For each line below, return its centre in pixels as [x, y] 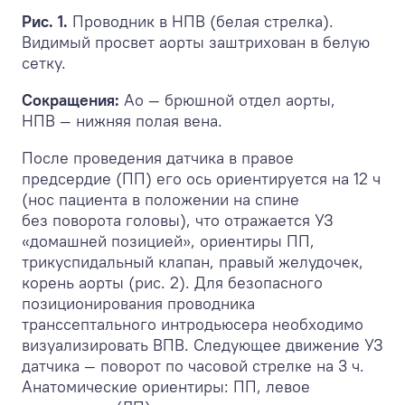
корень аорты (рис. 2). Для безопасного [172, 282]
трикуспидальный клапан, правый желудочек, [193, 261]
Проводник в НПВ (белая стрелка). [203, 21]
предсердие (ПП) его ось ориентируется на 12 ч [201, 178]
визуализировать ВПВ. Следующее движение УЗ [202, 344]
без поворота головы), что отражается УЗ [178, 220]
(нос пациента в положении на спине [160, 199]
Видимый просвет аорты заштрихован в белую [196, 42]
